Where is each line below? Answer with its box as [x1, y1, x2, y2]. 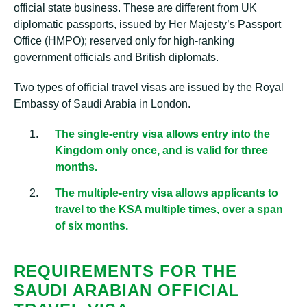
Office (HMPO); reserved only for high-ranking [14, 35, 234, 47]
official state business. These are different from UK [14, 2, 257, 14]
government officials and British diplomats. [14, 51, 219, 63]
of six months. [55, 220, 128, 232]
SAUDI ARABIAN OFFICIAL [14, 281, 240, 299]
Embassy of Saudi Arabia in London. [14, 98, 191, 110]
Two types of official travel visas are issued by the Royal [14, 82, 284, 93]
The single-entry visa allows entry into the [55, 128, 270, 140]
